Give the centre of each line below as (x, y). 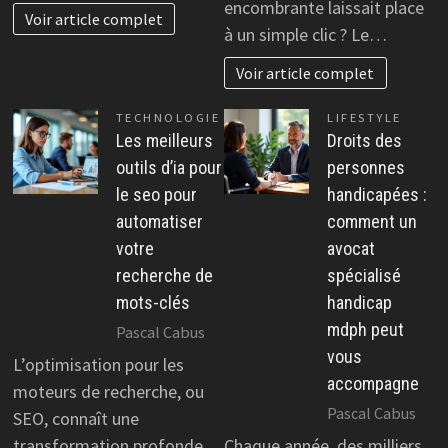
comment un (372, 222)
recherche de (164, 276)
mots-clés (152, 303)
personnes (366, 168)
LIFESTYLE (364, 118)
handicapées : (377, 195)
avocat (351, 249)
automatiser (159, 222)
